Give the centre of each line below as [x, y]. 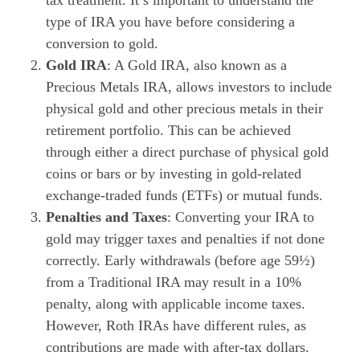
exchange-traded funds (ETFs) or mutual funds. [184, 195]
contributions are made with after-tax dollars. [178, 347]
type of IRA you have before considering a [170, 21]
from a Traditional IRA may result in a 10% [174, 282]
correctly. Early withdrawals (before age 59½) [180, 260]
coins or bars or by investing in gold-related [174, 173]
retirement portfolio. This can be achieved [168, 130]
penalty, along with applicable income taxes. [176, 303]
